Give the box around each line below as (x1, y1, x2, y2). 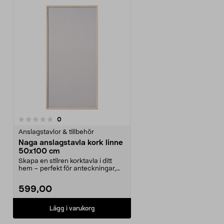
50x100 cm (18, 147, 60, 155)
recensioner (61, 115, 95, 122)
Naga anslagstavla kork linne (18, 139, 123, 146)
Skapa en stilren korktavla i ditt (18, 158, 112, 164)
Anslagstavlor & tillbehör (18, 129, 94, 135)
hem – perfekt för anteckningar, (18, 165, 116, 172)
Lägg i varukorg (49, 205, 95, 211)
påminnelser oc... (18, 173, 71, 179)
